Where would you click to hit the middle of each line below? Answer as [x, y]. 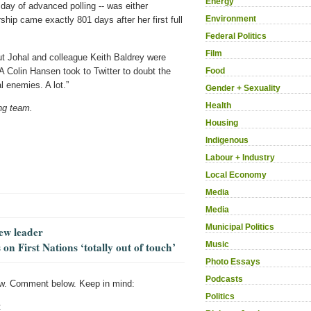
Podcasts [224, 279]
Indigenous [227, 140]
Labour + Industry [240, 157]
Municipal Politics [240, 227]
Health [218, 105]
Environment [231, 18]
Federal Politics [236, 36]
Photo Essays [233, 261]
